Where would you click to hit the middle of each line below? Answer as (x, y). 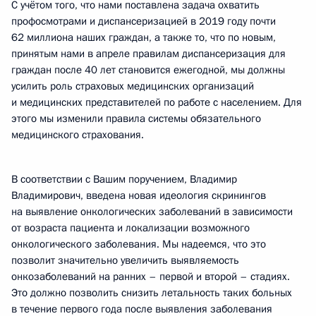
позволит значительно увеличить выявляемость (125, 260)
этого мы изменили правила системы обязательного (136, 119)
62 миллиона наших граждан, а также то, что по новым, (144, 37)
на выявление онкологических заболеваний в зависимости (152, 212)
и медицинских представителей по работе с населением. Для (157, 102)
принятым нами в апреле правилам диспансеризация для (148, 54)
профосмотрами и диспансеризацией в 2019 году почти (144, 21)
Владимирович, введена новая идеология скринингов (139, 195)
